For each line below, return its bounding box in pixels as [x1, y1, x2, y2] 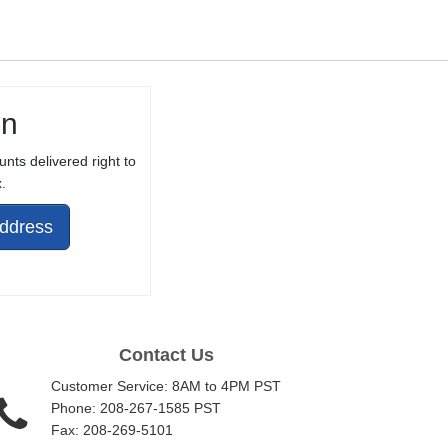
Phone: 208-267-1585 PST [51, 400, 222, 417]
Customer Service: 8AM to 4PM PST [51, 378, 282, 395]
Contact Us [118, 345, 214, 366]
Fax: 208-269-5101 [51, 422, 174, 439]
